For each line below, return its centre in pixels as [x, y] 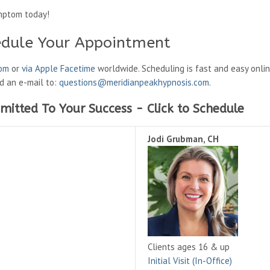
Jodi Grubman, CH [183, 139]
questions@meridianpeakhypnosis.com [134, 82]
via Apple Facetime [58, 68]
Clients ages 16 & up [189, 247]
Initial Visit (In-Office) [190, 261]
